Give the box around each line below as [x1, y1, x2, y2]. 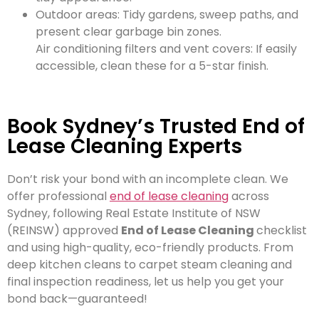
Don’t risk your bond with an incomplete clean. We [7, 170, 288, 187]
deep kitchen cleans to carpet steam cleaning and [7, 256, 292, 273]
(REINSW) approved [7, 221, 121, 239]
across [229, 187, 269, 204]
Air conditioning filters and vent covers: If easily [36, 41, 297, 58]
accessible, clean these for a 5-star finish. [36, 58, 268, 75]
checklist [256, 221, 307, 239]
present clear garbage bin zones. [36, 23, 221, 41]
